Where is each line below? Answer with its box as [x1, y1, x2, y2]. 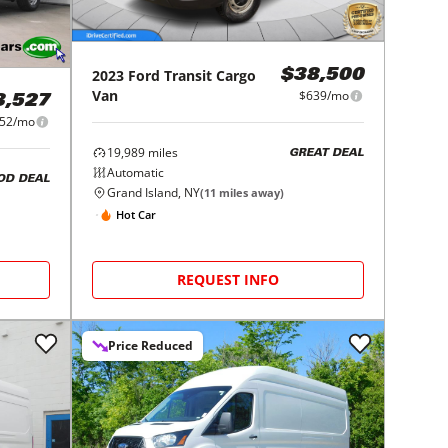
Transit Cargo [164, 66, 257, 86]
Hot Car [116, 206, 157, 222]
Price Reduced [108, 337, 194, 355]
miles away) [216, 185, 285, 201]
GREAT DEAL [288, 147, 364, 159]
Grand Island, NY [107, 184, 201, 202]
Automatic [107, 164, 165, 182]
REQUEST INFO [177, 270, 280, 290]
